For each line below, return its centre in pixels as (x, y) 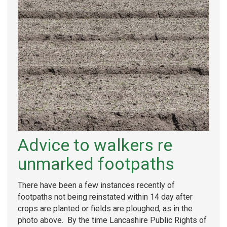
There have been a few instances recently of (96, 185)
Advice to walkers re (95, 145)
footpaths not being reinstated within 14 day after (105, 197)
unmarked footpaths (96, 164)
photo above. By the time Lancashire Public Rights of (112, 220)
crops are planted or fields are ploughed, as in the (105, 208)
